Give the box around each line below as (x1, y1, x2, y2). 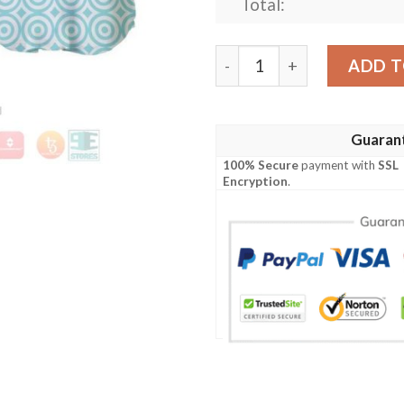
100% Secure (223, 158, 299, 173)
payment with (298, 158, 379, 173)
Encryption (223, 174, 289, 189)
